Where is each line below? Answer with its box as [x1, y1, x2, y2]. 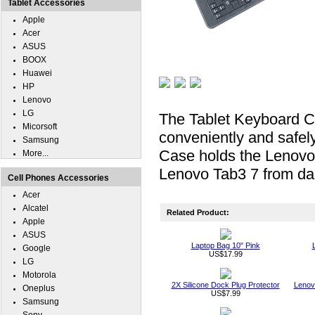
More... [22, 148, 49, 158]
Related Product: [160, 208, 229, 217]
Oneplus [22, 283, 55, 293]
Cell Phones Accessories [8, 173, 109, 183]
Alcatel [22, 203, 49, 213]
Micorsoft [22, 122, 57, 131]
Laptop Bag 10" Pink [191, 241, 260, 250]
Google [22, 243, 51, 253]
